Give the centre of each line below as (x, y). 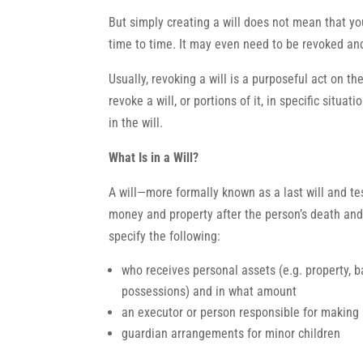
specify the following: (165, 236)
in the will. (136, 123)
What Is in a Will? (154, 158)
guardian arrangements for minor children (231, 333)
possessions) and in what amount (209, 291)
